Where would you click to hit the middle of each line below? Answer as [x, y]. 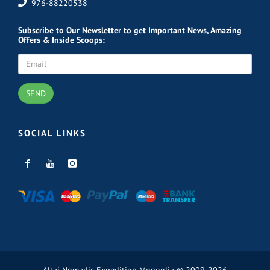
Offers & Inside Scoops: [61, 39]
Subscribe [36, 30]
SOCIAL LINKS [52, 133]
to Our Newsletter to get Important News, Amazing [148, 30]
